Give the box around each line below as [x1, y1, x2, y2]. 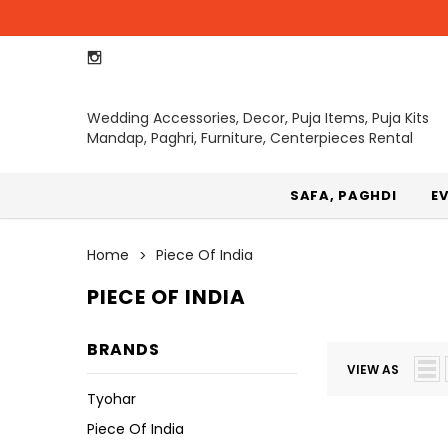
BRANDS [87, 338, 160, 361]
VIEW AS [347, 361, 399, 378]
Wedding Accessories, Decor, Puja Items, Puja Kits [87, 108, 429, 128]
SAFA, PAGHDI [290, 186, 397, 205]
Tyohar [87, 389, 136, 409]
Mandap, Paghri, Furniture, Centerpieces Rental [87, 128, 413, 148]
